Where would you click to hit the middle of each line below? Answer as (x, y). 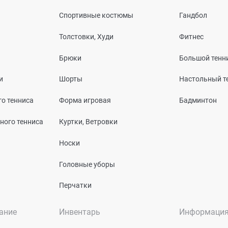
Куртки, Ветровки (88, 121)
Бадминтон (198, 100)
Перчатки (75, 186)
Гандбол (193, 15)
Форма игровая (85, 100)
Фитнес (191, 36)
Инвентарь (80, 212)
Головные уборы (87, 164)
